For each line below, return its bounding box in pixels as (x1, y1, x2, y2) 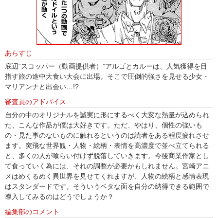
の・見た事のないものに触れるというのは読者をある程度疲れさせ (5, 131, 209, 139)
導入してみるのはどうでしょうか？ (5, 192, 114, 200)
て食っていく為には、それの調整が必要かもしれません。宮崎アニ (5, 162, 209, 170)
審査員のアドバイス (5, 97, 66, 106)
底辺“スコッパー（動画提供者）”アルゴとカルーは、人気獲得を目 (5, 62, 207, 70)
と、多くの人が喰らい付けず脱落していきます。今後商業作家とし (5, 151, 209, 160)
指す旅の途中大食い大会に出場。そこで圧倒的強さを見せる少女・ (5, 72, 209, 80)
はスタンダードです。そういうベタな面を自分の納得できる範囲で (5, 182, 209, 190)
